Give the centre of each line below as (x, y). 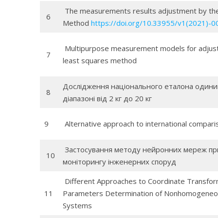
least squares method (101, 60)
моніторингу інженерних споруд (119, 162)
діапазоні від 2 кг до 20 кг (107, 98)
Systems (77, 205)
